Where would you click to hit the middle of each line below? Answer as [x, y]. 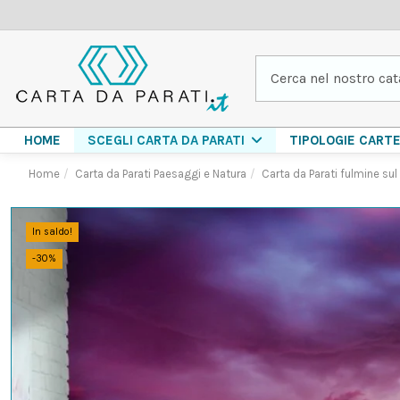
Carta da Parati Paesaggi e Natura [160, 174]
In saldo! [52, 232]
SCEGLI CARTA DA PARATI [168, 140]
